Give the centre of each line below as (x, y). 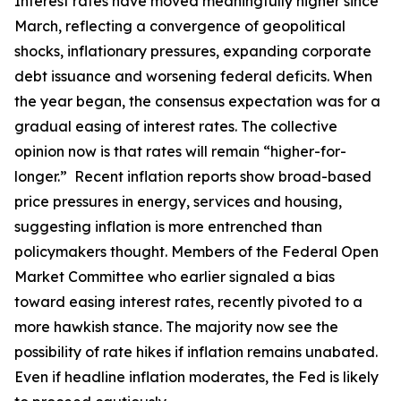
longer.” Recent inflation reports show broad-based (193, 176)
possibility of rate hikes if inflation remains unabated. (196, 352)
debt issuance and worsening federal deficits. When (193, 76)
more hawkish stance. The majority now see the (176, 327)
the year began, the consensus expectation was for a (197, 101)
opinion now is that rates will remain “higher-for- (180, 151)
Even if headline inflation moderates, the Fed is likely (196, 377)
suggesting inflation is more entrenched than (168, 226)
